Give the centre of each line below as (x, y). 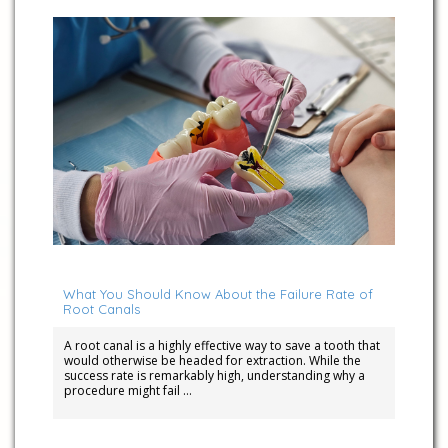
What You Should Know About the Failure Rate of (217, 293)
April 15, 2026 (94, 260)
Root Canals (101, 308)
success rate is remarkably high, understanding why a (214, 375)
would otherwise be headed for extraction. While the (212, 360)
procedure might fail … (127, 390)
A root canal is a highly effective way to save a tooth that (221, 345)
